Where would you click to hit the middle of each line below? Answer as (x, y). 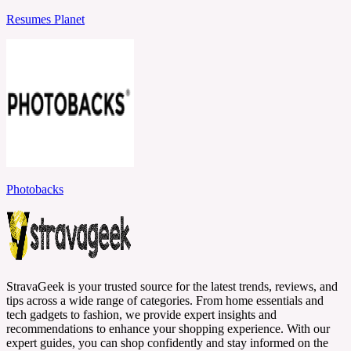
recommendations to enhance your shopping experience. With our (168, 329)
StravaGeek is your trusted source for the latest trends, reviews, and (172, 287)
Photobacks (35, 190)
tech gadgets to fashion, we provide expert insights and (141, 315)
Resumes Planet (45, 20)
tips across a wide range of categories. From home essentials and (165, 301)
